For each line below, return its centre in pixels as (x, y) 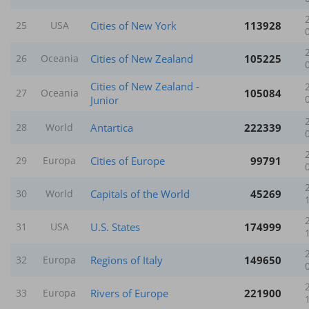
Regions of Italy (127, 260)
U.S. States (115, 227)
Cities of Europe (128, 160)
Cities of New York (133, 25)
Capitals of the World (140, 193)
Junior (104, 100)
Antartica (112, 127)
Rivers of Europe (129, 293)
